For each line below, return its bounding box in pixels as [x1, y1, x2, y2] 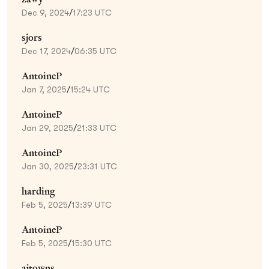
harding [22, 184, 55, 198]
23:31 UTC [77, 161, 117, 171]
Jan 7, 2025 [22, 84, 67, 94]
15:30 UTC [71, 238, 112, 248]
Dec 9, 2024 [22, 7, 69, 17]
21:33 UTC [77, 122, 116, 133]
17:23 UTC [73, 7, 112, 17]
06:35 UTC [74, 46, 116, 56]
